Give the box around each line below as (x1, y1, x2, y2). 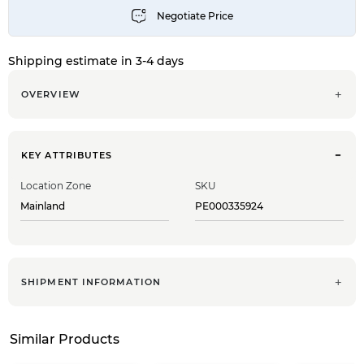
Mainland (20, 199, 67, 212)
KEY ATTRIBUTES (21, 149, 113, 161)
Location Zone (20, 179, 91, 192)
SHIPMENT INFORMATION (21, 275, 161, 288)
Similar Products (10, 331, 119, 347)
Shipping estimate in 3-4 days (8, 53, 184, 68)
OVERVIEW (21, 88, 80, 100)
